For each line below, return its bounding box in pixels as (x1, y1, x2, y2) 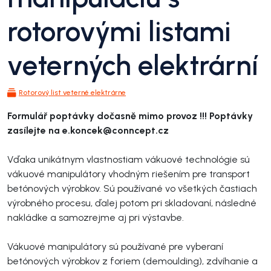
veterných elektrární (7, 48, 258, 82)
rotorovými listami (7, 15, 231, 48)
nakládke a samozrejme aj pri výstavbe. (7, 212, 184, 223)
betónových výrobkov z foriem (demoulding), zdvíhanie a (7, 255, 258, 267)
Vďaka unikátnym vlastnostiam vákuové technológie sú (7, 154, 250, 165)
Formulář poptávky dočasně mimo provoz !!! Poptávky (7, 110, 253, 122)
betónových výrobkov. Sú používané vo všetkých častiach (7, 183, 257, 194)
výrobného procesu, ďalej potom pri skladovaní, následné (7, 197, 256, 209)
